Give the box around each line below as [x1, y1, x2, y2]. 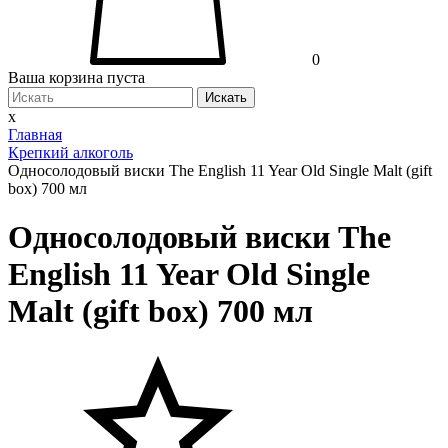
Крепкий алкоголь [8, 144, 133, 162]
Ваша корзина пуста [8, 69, 145, 87]
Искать [205, 90, 247, 106]
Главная [8, 126, 62, 144]
